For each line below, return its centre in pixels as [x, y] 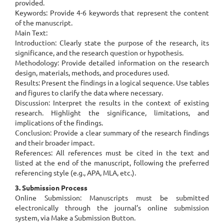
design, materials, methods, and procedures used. [92, 72]
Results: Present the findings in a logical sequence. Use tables [112, 82]
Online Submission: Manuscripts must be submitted [112, 197]
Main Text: [31, 32]
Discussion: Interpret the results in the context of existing [112, 102]
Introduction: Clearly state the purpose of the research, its [112, 42]
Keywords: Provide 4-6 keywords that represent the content [112, 12]
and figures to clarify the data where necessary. [89, 92]
